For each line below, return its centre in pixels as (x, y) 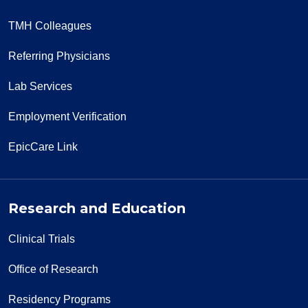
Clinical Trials (42, 239)
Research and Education (97, 209)
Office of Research (53, 269)
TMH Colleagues (50, 26)
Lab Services (40, 87)
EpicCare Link (43, 147)
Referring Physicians (59, 56)
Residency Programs (59, 300)
